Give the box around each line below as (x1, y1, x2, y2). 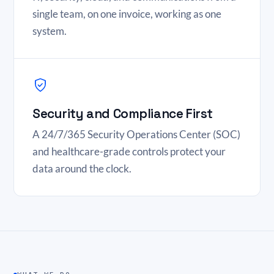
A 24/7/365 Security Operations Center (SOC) (32, 128, 240, 141)
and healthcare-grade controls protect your (32, 145, 226, 158)
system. (32, 24, 67, 37)
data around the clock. (32, 162, 131, 175)
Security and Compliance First (32, 105, 213, 122)
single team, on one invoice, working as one (32, 7, 221, 20)
